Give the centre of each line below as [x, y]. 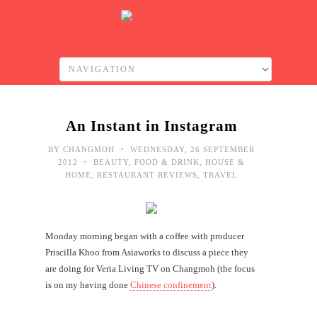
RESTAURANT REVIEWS [147, 175]
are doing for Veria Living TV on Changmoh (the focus [150, 269]
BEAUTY [111, 162]
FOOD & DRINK [167, 162]
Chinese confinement [171, 285]
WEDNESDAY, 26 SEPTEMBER [191, 149]
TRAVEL [220, 175]
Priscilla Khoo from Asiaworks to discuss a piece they [147, 252]
